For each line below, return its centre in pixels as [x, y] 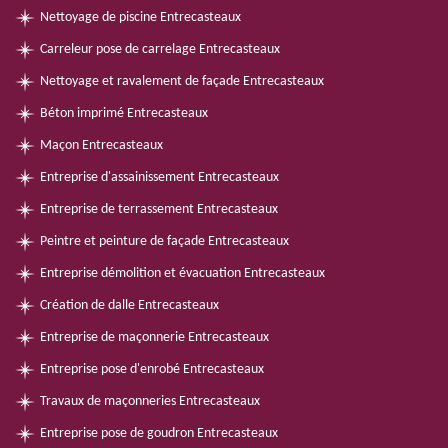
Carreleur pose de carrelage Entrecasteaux [160, 49]
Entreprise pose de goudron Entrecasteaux [159, 433]
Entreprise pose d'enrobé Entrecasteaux [152, 369]
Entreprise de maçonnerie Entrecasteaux [154, 337]
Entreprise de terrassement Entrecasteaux [159, 209]
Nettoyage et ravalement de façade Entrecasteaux [182, 81]
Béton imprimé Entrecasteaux [124, 113]
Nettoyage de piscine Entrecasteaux [140, 17]
